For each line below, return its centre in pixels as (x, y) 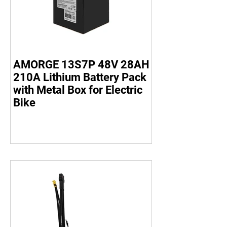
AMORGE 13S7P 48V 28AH (81, 65)
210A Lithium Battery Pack (80, 77)
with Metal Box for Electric (78, 90)
